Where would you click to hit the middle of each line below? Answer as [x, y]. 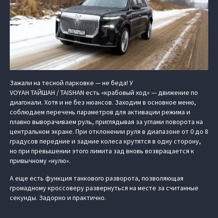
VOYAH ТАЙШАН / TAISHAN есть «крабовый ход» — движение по [104, 92]
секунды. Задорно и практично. [58, 198]
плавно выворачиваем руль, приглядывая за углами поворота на [106, 122]
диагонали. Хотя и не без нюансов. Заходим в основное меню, [103, 102]
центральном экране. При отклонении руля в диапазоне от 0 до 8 [109, 131]
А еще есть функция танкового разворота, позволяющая [97, 178]
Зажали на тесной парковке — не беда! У [71, 83]
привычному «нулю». [40, 161]
